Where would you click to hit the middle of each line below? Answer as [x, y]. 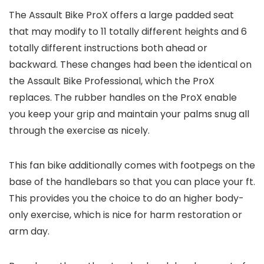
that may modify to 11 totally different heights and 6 [128, 31]
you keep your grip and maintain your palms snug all [129, 114]
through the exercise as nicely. [80, 130]
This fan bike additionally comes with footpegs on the [132, 165]
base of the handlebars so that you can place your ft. [132, 181]
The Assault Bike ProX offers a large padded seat [121, 15]
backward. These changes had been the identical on [130, 64]
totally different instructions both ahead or [108, 48]
